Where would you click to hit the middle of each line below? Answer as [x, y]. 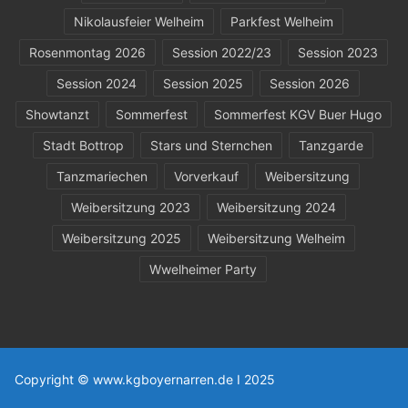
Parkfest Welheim [281, 21]
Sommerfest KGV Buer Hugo [297, 114]
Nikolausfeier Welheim [138, 21]
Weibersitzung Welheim [276, 238]
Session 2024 [97, 83]
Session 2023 [337, 52]
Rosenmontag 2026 [87, 52]
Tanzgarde [331, 145]
